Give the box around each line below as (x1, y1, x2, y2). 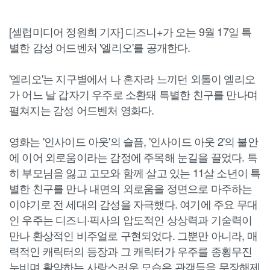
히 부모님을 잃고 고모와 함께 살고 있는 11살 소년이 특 (9, 164, 261, 180)
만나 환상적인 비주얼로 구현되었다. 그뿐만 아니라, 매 (9, 227, 258, 243)
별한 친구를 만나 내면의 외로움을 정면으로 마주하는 (9, 180, 253, 196)
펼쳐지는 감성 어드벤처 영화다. (9, 101, 154, 118)
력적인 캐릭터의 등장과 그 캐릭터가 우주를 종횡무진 (9, 242, 253, 259)
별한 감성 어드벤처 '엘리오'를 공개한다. (9, 39, 190, 55)
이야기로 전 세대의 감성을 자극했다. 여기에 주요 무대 (9, 195, 257, 212)
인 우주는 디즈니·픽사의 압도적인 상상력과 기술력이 (9, 211, 253, 227)
